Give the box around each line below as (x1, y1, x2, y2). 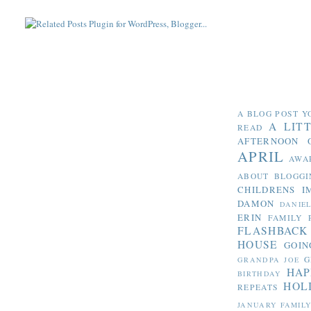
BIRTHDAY (237, 268, 282, 278)
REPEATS (237, 281, 279, 292)
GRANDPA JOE (237, 254, 300, 264)
